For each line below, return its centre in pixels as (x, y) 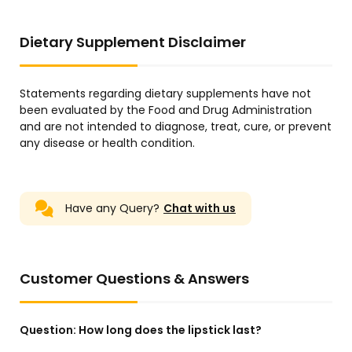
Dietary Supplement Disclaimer (133, 42)
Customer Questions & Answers (134, 279)
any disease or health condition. (107, 143)
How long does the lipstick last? (170, 330)
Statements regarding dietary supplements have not (165, 94)
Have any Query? (112, 209)
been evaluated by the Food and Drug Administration (166, 110)
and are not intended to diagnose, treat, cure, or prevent (176, 127)
